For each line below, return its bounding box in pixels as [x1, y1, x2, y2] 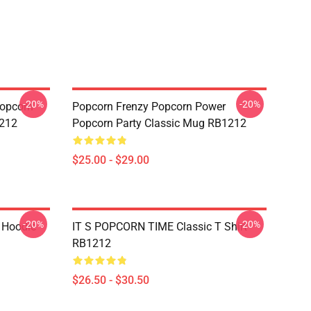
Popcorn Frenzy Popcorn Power [72, 100, 226, 113]
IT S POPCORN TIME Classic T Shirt [72, 220, 247, 233]
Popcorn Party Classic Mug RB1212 [72, 117, 246, 130]
